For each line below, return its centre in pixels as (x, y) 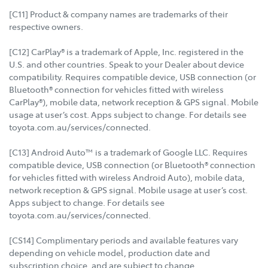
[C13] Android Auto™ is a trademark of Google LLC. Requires (128, 152)
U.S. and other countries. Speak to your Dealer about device (127, 64)
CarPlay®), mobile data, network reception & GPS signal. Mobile (134, 102)
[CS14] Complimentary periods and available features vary (124, 240)
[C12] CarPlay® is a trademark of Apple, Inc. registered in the (126, 52)
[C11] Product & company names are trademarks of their (118, 14)
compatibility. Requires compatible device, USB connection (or (133, 77)
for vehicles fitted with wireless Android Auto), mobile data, (127, 177)
